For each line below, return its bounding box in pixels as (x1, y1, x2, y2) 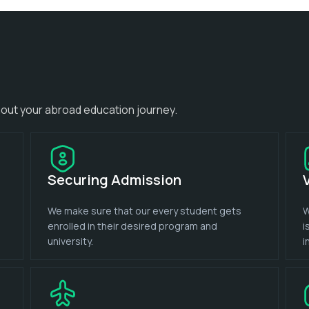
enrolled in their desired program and (47, 219, 217, 232)
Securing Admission (47, 170, 181, 189)
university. (47, 234, 93, 248)
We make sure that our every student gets (47, 203, 241, 217)
